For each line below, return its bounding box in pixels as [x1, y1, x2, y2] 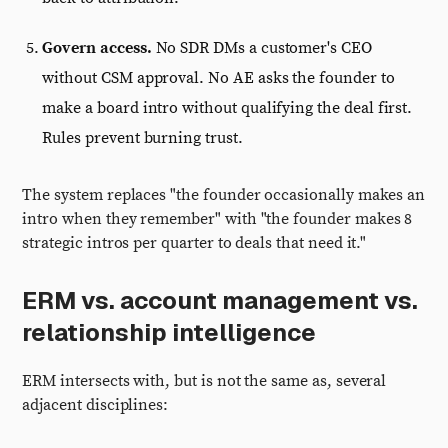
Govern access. [42, 38, 152, 58]
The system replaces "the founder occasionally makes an [22, 185, 426, 205]
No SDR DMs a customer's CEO [151, 38, 372, 58]
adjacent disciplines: [22, 395, 169, 415]
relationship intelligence [22, 317, 317, 348]
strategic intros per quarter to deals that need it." [22, 233, 367, 253]
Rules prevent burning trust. [42, 128, 243, 148]
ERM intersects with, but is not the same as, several [22, 371, 387, 391]
